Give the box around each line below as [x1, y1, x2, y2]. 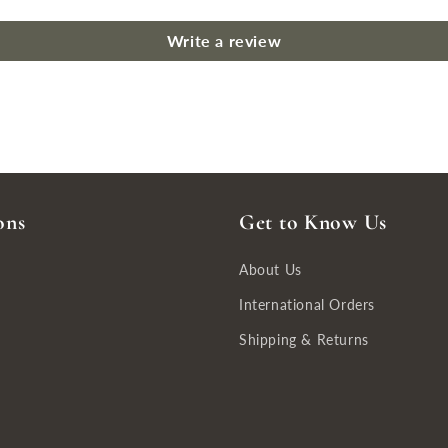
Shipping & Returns [239, 331, 369, 348]
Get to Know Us [239, 209, 388, 235]
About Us [239, 261, 302, 278]
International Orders [239, 296, 375, 313]
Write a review [166, 31, 282, 50]
